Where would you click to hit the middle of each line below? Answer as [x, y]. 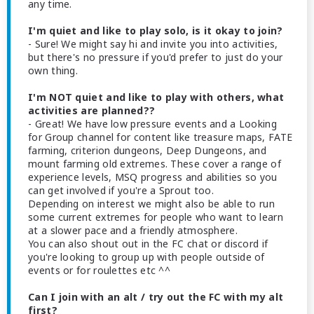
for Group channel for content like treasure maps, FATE [161, 137]
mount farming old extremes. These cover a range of [155, 164]
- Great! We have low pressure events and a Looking [152, 124]
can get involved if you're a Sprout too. [121, 190]
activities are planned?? [92, 110]
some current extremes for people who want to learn [156, 217]
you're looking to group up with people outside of [146, 257]
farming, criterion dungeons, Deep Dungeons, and [148, 150]
